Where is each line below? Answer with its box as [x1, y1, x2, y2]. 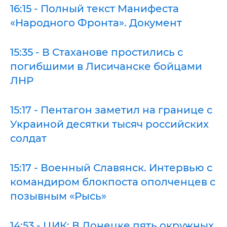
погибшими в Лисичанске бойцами [10, 60, 202, 72]
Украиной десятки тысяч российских [10, 118, 209, 130]
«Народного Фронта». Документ [10, 17, 182, 29]
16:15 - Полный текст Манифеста [10, 3, 179, 15]
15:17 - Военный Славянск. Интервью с [10, 162, 212, 174]
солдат [10, 132, 47, 144]
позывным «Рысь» [10, 190, 106, 202]
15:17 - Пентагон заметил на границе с [10, 104, 212, 116]
